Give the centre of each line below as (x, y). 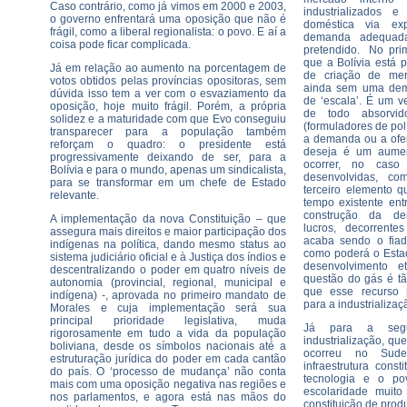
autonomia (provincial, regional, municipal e (168, 283)
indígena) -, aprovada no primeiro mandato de (168, 295)
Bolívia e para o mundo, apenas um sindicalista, (168, 170)
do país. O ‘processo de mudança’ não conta (168, 372)
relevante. (76, 195)
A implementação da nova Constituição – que (168, 219)
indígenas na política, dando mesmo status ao (168, 244)
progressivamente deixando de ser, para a (168, 157)
